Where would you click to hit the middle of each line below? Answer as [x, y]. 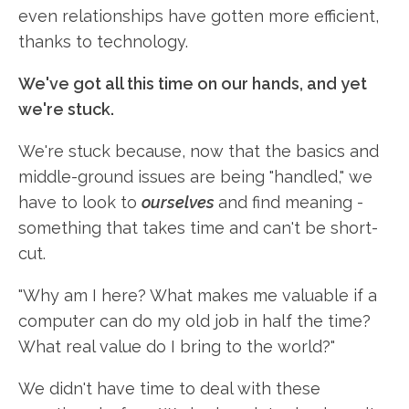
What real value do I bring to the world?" [177, 346]
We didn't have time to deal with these [169, 388]
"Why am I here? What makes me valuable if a [198, 295]
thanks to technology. [103, 42]
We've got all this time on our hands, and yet [193, 84]
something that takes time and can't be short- [198, 228]
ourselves [178, 202]
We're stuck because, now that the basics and [199, 151]
